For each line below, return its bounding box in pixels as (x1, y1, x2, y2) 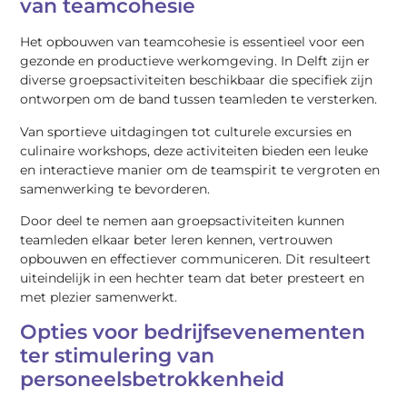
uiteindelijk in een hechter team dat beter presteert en (20, 270, 365, 287)
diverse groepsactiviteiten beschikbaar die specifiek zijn (20, 72, 373, 89)
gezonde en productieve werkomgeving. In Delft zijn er (20, 53, 371, 70)
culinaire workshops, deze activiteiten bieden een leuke (20, 142, 369, 159)
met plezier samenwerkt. (20, 289, 178, 306)
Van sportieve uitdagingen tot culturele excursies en (20, 123, 352, 140)
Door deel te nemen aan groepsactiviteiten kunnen (20, 213, 345, 230)
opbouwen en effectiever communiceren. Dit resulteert (20, 251, 372, 268)
